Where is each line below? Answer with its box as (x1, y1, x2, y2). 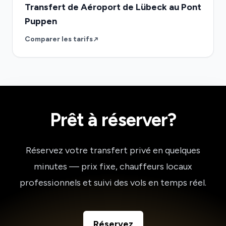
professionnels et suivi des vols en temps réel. (20, 177, 206, 188)
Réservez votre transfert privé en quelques (26, 145, 200, 156)
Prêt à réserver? (49, 109, 177, 131)
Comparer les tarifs (25, 35, 93, 43)
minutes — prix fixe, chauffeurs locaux (34, 161, 192, 172)
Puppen (25, 16, 57, 27)
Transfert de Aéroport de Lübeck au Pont (25, 2, 201, 13)
